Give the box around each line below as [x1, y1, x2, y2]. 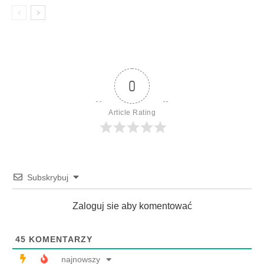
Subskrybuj [27, 173, 68, 182]
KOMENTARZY [26, 235, 93, 244]
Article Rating [108, 108, 156, 117]
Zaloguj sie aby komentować [72, 201, 192, 211]
